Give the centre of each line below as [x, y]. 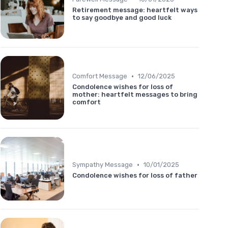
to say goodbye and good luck [122, 17]
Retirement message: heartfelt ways [135, 10]
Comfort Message [100, 76]
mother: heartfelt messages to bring [135, 95]
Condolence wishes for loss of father [135, 176]
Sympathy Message [103, 165]
